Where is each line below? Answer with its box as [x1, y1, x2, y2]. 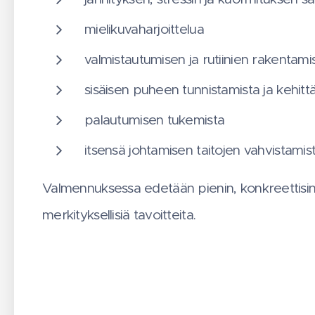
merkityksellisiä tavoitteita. [42, 206, 196, 224]
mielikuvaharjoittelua [84, 20, 204, 38]
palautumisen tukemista [84, 111, 225, 129]
